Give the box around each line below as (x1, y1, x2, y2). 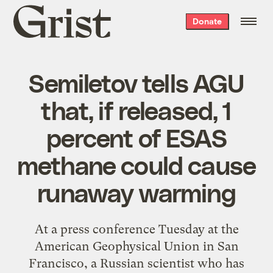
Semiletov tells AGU (29, 66, 244, 97)
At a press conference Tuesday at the (34, 221, 239, 236)
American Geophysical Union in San (34, 238, 239, 253)
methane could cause (16, 149, 257, 180)
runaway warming (37, 176, 236, 207)
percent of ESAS (46, 121, 227, 152)
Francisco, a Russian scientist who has (29, 255, 244, 271)
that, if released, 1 (41, 94, 232, 125)
